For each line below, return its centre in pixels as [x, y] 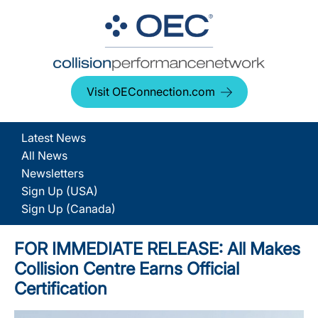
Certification [61, 289]
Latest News [54, 138]
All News [44, 155]
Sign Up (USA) [60, 191]
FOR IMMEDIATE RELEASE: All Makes [157, 249]
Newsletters [53, 173]
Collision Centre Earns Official [127, 269]
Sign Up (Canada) [68, 209]
